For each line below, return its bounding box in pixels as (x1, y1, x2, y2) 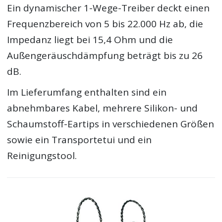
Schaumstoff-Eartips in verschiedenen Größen (7, 117, 215, 130)
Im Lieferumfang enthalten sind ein (7, 85, 167, 99)
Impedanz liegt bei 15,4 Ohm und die (7, 33, 173, 47)
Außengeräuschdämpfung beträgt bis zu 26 (7, 49, 203, 62)
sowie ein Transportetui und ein (7, 133, 152, 146)
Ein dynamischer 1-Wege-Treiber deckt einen (7, 1, 210, 15)
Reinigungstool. (7, 149, 77, 162)
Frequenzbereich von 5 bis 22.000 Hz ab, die (7, 17, 204, 31)
